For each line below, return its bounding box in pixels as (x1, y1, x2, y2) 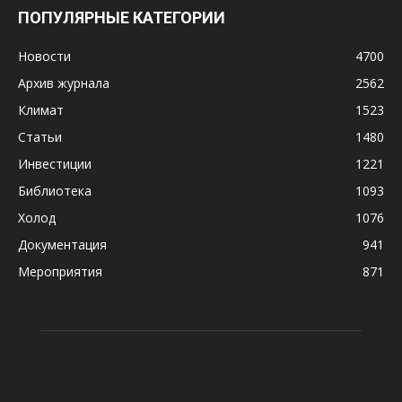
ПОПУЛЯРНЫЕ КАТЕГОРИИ (18, 8, 225, 27)
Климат (18, 101, 64, 118)
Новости (18, 48, 71, 65)
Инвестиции (18, 155, 92, 172)
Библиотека (18, 182, 92, 199)
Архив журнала (18, 74, 109, 92)
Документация (18, 236, 107, 253)
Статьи (18, 128, 62, 145)
